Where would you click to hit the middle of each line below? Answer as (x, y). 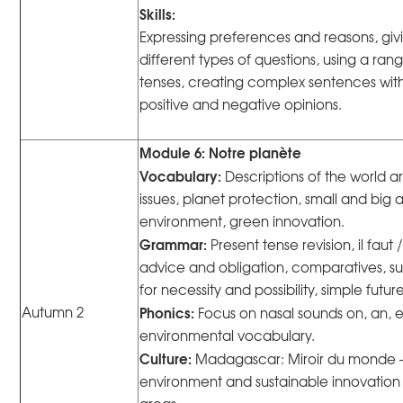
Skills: (161, 14)
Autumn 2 (53, 313)
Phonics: (167, 313)
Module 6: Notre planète (221, 152)
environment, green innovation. (242, 222)
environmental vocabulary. (228, 336)
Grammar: (175, 244)
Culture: (168, 358)
